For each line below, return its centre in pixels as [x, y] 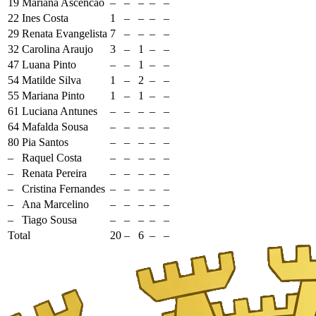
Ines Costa [45, 18]
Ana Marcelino [55, 204]
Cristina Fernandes [63, 188]
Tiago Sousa [49, 219]
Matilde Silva [51, 80]
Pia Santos [45, 142]
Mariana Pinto [53, 95]
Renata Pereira [54, 173]
